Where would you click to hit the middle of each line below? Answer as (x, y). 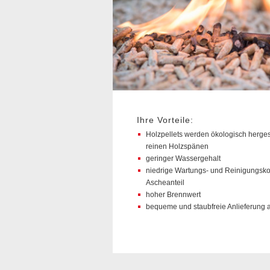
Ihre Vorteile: (165, 120)
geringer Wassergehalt (184, 158)
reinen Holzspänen (177, 146)
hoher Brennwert (174, 194)
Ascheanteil (165, 182)
